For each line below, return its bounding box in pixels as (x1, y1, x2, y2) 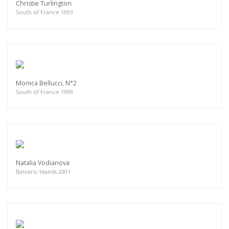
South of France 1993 (16, 8, 73, 16)
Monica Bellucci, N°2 (16, 78, 77, 87)
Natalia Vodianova (16, 158, 70, 167)
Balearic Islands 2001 (16, 167, 71, 175)
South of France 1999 (16, 87, 73, 96)
